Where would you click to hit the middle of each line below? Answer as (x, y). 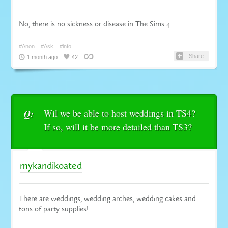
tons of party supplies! (54, 209)
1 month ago (42, 57)
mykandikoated (51, 166)
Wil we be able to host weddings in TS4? (120, 113)
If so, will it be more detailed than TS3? (118, 126)
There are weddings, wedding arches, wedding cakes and (108, 198)
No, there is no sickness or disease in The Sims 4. (96, 24)
